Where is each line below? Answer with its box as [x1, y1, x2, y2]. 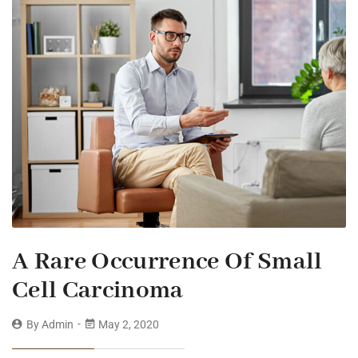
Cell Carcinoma [12, 275, 184, 307]
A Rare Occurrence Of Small [12, 246, 323, 278]
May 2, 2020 [96, 318, 159, 332]
